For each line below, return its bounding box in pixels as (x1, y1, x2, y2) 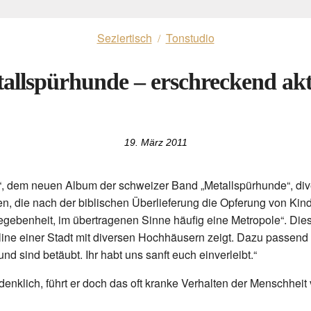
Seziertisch (96, 30, 152, 46)
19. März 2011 (124, 136, 187, 148)
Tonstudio (165, 30, 215, 46)
